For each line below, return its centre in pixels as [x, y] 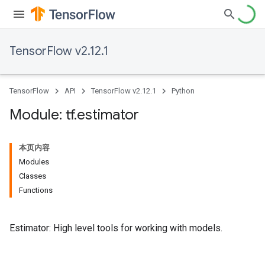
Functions [36, 190]
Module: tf [42, 115]
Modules [34, 162]
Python [183, 91]
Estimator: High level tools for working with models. [116, 228]
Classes [33, 176]
